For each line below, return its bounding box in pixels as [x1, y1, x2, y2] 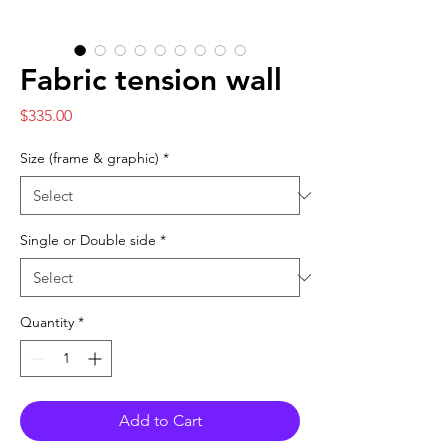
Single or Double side [20, 231, 156, 249]
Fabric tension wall [20, 62, 282, 98]
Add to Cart [118, 411, 202, 430]
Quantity [20, 313, 74, 331]
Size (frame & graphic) [20, 149, 159, 167]
